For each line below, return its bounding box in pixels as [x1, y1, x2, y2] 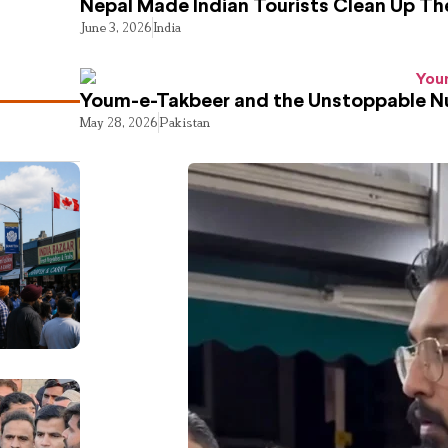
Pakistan [159, 114, 211, 131]
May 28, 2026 [80, 114, 159, 131]
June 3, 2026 [80, 19, 153, 36]
